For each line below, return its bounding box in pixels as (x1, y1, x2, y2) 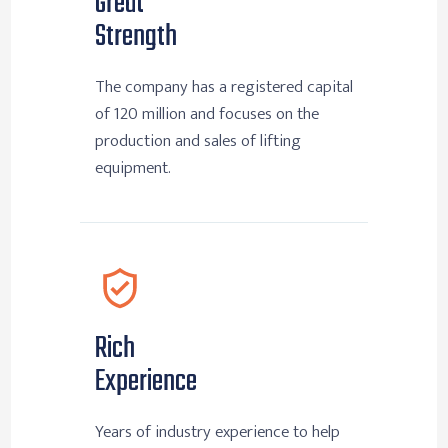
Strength (95, 14, 177, 61)
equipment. (95, 154, 171, 183)
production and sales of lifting (95, 127, 301, 156)
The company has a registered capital (95, 73, 353, 102)
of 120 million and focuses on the (95, 100, 319, 129)
